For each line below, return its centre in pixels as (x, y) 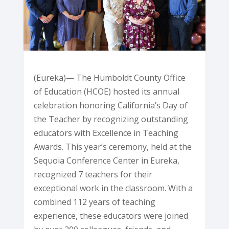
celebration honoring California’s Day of (111, 105)
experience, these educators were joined (111, 215)
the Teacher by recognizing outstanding (111, 119)
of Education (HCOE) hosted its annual (107, 91)
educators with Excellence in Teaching (106, 133)
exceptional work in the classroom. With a (113, 188)
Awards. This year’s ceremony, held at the (113, 146)
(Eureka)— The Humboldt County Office (110, 77)
